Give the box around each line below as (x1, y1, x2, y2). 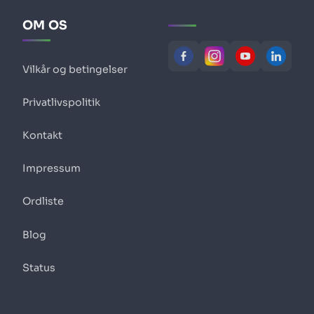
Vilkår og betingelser (22, 62, 128, 76)
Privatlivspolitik (22, 95, 100, 109)
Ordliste (22, 195, 64, 208)
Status (22, 261, 55, 274)
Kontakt (22, 128, 62, 142)
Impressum (22, 162, 81, 175)
